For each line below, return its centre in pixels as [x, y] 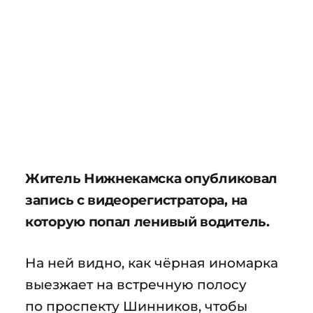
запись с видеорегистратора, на [137, 199]
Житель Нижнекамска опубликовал [152, 178]
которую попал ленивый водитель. [147, 221]
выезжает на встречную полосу [136, 285]
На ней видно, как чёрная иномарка [152, 263]
